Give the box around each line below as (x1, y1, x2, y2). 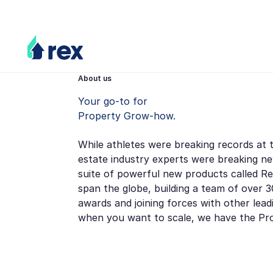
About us (78, 73, 112, 83)
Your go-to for (78, 94, 147, 107)
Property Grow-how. (78, 109, 175, 122)
